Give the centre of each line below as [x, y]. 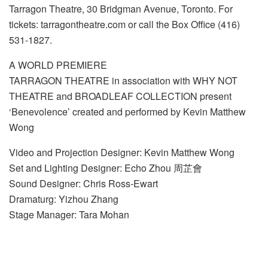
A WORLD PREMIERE [58, 65]
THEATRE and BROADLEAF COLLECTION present [120, 96]
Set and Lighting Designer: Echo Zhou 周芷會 [106, 168]
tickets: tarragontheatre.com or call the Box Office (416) [124, 25]
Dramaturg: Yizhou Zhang [64, 199]
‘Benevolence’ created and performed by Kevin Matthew [127, 112]
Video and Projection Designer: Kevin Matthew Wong [122, 153]
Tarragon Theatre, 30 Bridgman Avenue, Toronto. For [121, 9]
